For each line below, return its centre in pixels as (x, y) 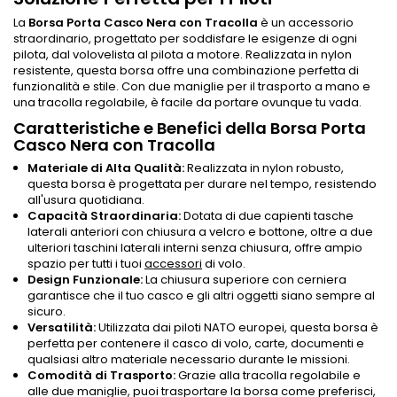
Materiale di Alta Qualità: (106, 167)
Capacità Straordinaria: (104, 215)
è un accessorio (306, 22)
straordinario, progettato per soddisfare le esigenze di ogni (185, 38)
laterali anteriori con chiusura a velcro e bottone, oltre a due (200, 231)
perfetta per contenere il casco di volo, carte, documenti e (196, 343)
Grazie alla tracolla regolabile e (268, 375)
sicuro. (47, 311)
